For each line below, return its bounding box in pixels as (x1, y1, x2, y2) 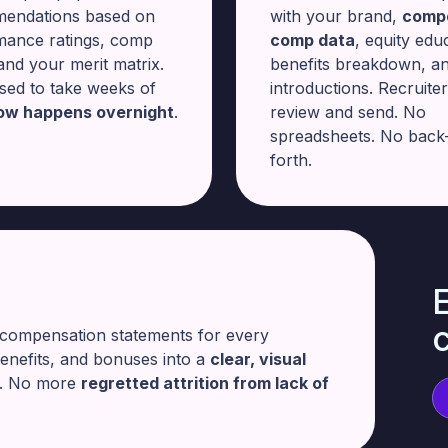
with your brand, (270, 6, 402, 26)
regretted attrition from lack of (81, 373, 329, 393)
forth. (270, 150, 312, 170)
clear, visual (210, 349, 306, 369)
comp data (270, 30, 355, 50)
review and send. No (270, 102, 426, 122)
